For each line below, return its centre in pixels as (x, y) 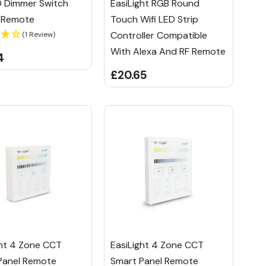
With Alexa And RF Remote (168, 51)
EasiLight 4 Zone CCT (157, 245)
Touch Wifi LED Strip (154, 19)
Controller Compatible (159, 35)
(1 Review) (39, 34)
